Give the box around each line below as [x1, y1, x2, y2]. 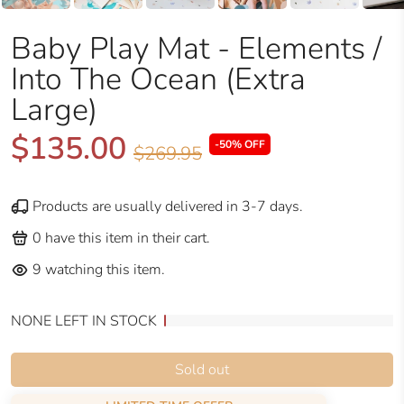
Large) [11, 88, 97, 131]
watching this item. [45, 260, 165, 280]
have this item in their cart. [45, 228, 210, 249]
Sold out [175, 359, 229, 380]
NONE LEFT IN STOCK [11, 310, 157, 331]
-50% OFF [215, 137, 265, 152]
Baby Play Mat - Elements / [11, 27, 381, 69]
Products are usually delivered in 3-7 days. [32, 197, 303, 217]
